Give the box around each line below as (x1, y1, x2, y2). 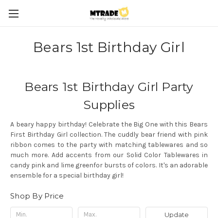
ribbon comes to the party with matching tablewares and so (10, 140, 208, 149)
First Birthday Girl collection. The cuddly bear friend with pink (10, 130, 208, 139)
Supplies (83, 97, 135, 112)
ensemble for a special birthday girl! (10, 171, 124, 180)
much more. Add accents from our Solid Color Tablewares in (10, 150, 208, 159)
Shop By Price (10, 191, 64, 200)
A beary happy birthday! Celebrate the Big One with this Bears (10, 120, 208, 128)
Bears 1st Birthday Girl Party (24, 79, 194, 94)
